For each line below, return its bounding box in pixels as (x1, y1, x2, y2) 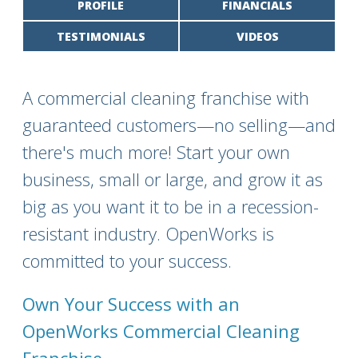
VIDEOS (236, 29, 279, 44)
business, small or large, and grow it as (22, 167, 323, 191)
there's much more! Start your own (22, 140, 290, 164)
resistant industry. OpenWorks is (22, 221, 274, 245)
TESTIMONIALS (56, 29, 145, 44)
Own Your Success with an (22, 292, 240, 316)
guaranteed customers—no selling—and (22, 113, 336, 137)
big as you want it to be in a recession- (22, 194, 319, 218)
